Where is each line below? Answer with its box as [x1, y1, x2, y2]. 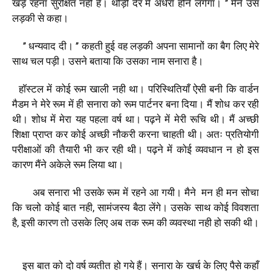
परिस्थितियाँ [148, 82, 190, 95]
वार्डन [240, 82, 260, 95]
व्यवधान [195, 143, 223, 155]
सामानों [179, 39, 205, 52]
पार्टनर [139, 97, 163, 110]
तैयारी [59, 143, 80, 155]
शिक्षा [12, 128, 30, 140]
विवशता [232, 201, 260, 214]
